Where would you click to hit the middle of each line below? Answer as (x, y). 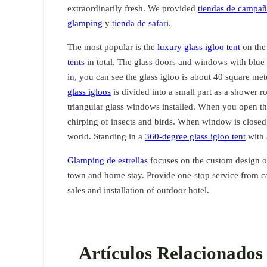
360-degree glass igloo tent (195, 137)
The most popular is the (112, 47)
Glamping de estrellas (107, 161)
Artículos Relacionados (171, 253)
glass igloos (89, 92)
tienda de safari (140, 24)
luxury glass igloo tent (198, 47)
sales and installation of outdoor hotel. (138, 190)
